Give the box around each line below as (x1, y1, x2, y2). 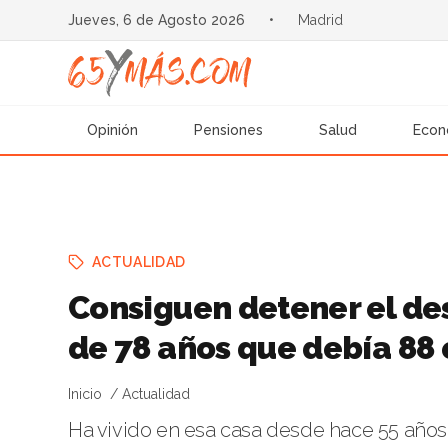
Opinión (87, 122, 139, 138)
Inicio (68, 386, 102, 402)
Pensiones (194, 122, 264, 138)
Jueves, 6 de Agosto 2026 (67, 12, 245, 28)
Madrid (297, 12, 343, 28)
